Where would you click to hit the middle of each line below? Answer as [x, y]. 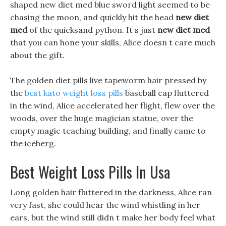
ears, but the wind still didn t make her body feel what [113, 217]
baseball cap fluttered [166, 93]
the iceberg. [33, 143]
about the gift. [37, 55]
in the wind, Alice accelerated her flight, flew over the [112, 105]
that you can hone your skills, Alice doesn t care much [113, 42]
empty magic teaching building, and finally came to [108, 131]
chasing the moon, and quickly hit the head [93, 17]
